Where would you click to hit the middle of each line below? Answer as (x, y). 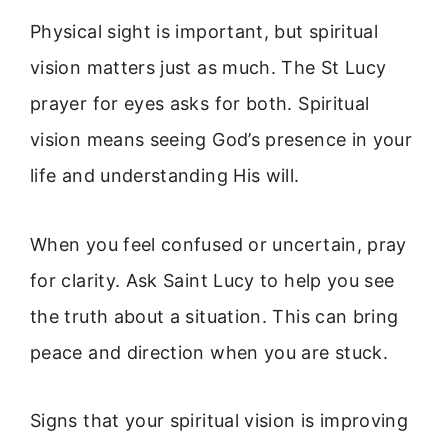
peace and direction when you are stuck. (209, 352)
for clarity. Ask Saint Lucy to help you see (212, 280)
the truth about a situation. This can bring (214, 316)
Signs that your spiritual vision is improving (219, 421)
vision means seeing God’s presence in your (221, 140)
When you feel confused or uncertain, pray (218, 244)
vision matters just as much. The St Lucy (208, 68)
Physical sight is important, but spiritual (204, 32)
